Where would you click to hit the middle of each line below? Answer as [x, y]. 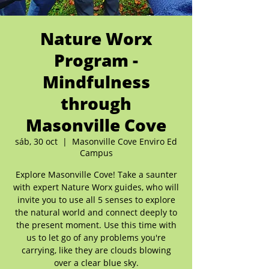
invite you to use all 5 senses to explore [96, 200]
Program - [96, 60]
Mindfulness [96, 82]
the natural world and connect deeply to [96, 212]
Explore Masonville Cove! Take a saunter [96, 174]
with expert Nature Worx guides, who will [96, 187]
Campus [96, 153]
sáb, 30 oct [36, 141]
